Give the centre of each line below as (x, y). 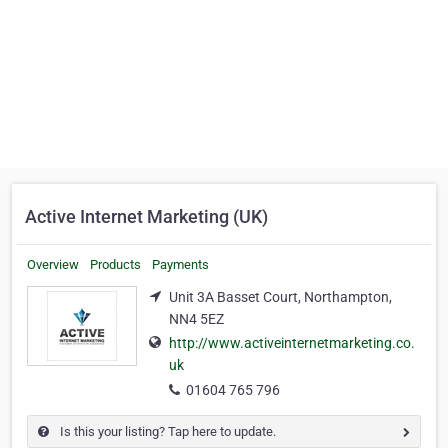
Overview (53, 264)
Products (115, 264)
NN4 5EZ (196, 319)
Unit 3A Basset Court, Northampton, (280, 297)
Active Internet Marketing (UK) (146, 216)
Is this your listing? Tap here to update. (166, 432)
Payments (180, 264)
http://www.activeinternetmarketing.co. (292, 343)
